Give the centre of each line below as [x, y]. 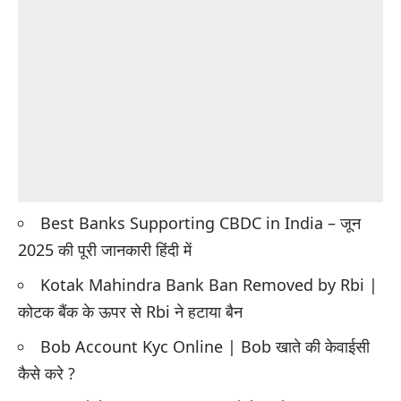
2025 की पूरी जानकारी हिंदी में [105, 249]
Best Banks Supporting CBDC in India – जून [200, 222]
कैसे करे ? [47, 373]
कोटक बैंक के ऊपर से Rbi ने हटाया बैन [130, 311]
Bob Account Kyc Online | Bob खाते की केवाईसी [205, 346]
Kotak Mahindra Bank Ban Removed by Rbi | [209, 284]
